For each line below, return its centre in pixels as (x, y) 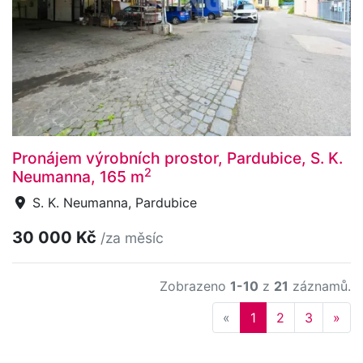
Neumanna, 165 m (78, 177)
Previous (256, 317)
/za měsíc (132, 238)
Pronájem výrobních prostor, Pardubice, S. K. (177, 158)
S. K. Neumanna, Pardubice (113, 203)
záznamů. (320, 286)
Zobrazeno (195, 286)
